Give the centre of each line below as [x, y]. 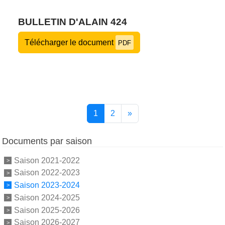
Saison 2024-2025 [47, 197]
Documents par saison [47, 141]
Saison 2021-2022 [47, 160]
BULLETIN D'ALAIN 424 [73, 22]
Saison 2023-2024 [47, 185]
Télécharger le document [70, 42]
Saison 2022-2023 [47, 173]
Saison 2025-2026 [47, 210]
